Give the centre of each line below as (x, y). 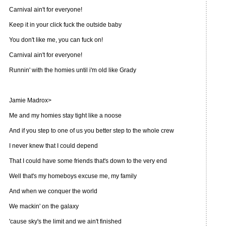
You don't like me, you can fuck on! (56, 40)
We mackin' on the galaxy (44, 206)
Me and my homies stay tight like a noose (65, 116)
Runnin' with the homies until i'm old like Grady (73, 70)
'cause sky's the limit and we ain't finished (65, 221)
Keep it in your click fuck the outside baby (65, 25)
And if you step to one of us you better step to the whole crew (92, 131)
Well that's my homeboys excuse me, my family (73, 176)
